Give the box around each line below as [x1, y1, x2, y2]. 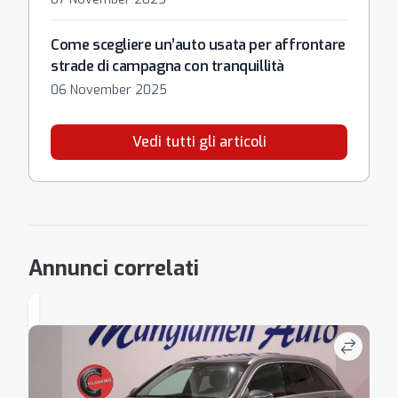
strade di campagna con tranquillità [51, 57, 285, 76]
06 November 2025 [51, 82, 167, 99]
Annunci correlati [28, 254, 199, 283]
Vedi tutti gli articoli [131, 132, 267, 151]
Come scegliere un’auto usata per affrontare [51, 36, 346, 54]
